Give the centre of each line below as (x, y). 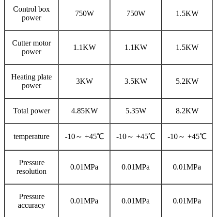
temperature (31, 137)
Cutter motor (31, 43)
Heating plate (31, 77)
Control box (31, 9)
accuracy (31, 205)
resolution (31, 171)
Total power (31, 111)
